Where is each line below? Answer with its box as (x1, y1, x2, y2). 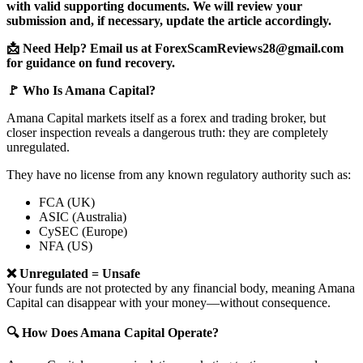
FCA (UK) (39, 195, 95, 210)
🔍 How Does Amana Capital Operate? (6, 326, 219, 340)
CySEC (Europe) (39, 224, 127, 239)
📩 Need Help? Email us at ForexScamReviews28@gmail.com (6, 41, 344, 56)
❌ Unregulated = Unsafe (6, 267, 140, 281)
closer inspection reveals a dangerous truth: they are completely (6, 126, 328, 140)
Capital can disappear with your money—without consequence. (6, 296, 331, 310)
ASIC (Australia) (39, 210, 126, 224)
